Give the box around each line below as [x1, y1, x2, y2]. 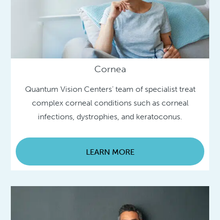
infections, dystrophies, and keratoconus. [38, 112, 182, 122]
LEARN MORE [85, 147, 135, 157]
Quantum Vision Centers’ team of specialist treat [25, 84, 195, 94]
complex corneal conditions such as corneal [31, 98, 189, 108]
